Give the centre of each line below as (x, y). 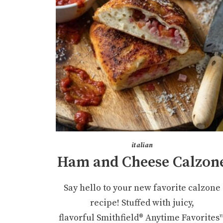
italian (142, 146)
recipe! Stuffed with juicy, (142, 203)
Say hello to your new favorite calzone (142, 188)
